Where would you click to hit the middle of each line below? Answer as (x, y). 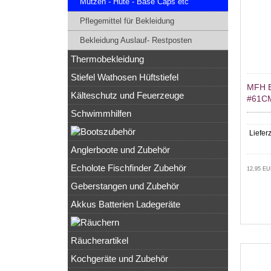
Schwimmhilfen (101, 114)
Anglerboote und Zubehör (120, 150)
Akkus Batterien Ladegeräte (126, 204)
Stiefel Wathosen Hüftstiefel (125, 77)
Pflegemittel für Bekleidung (127, 21)
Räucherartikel (100, 241)
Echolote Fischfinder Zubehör (129, 168)
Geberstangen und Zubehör (125, 186)
